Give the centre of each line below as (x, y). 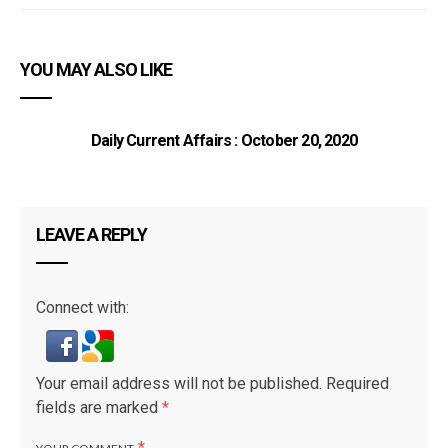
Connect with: (82, 308)
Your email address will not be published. (179, 384)
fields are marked (99, 408)
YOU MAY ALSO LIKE (96, 70)
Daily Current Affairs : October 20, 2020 (224, 141)
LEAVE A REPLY (91, 235)
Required (355, 384)
